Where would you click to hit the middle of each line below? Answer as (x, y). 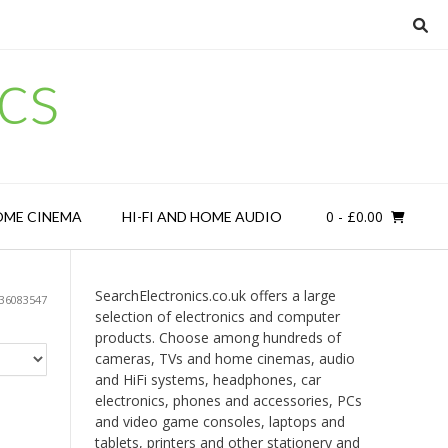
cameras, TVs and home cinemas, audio (224, 358)
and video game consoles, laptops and (219, 421)
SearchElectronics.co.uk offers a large (215, 295)
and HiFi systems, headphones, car (207, 379)
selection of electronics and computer (217, 316)
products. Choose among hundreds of (217, 337)
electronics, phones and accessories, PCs (228, 400)
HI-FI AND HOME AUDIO (201, 216)
